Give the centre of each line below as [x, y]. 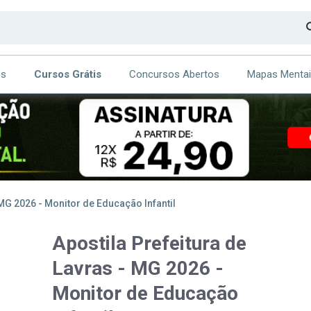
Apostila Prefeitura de [149, 243]
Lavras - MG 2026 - [138, 268]
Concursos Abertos [174, 74]
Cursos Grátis [68, 74]
